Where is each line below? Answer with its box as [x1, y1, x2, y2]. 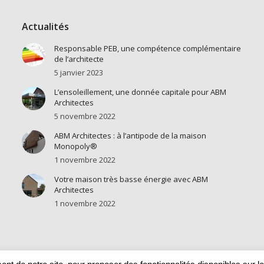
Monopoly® [54, 140, 97, 151]
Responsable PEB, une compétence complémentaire [54, 42, 241, 54]
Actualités [21, 19, 69, 33]
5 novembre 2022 [54, 110, 115, 121]
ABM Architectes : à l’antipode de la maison [54, 130, 206, 141]
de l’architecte [54, 53, 104, 64]
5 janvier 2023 [54, 67, 103, 78]
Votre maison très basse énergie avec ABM [54, 173, 208, 184]
